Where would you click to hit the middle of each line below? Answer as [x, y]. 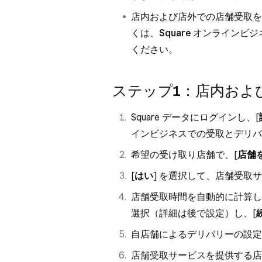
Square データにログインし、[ [195, 117]
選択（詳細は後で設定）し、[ [194, 213]
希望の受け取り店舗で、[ [184, 155]
